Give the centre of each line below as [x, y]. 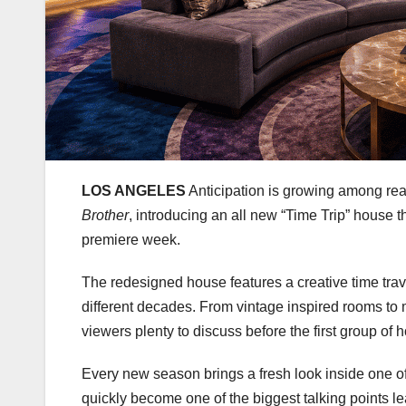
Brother [105, 216]
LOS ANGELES [134, 191]
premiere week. [131, 240]
